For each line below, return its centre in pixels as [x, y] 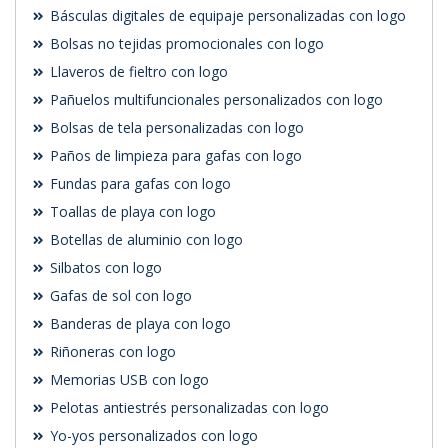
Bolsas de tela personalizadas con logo [175, 128]
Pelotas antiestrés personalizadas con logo [187, 408]
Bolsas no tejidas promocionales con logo [185, 44]
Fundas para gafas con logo [138, 184]
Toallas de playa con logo [131, 212]
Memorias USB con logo [127, 380]
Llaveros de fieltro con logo [137, 72]
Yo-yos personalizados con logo [152, 436]
